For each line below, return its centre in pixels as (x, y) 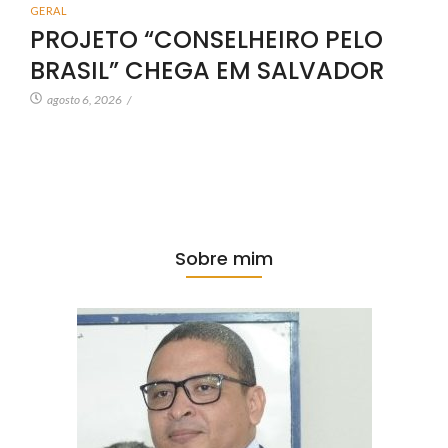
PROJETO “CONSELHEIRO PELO (206, 39)
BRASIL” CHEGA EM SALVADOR (207, 70)
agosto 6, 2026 (84, 99)
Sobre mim (224, 258)
